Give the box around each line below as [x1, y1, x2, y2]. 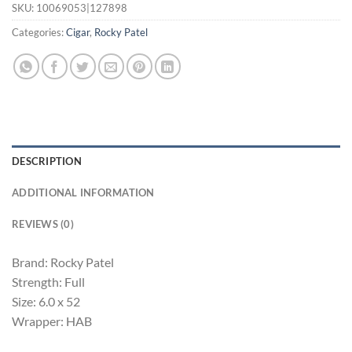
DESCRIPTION [12, 154, 82, 167]
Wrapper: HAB [12, 313, 92, 328]
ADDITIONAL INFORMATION [12, 185, 155, 199]
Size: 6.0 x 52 [12, 293, 80, 309]
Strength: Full [12, 273, 85, 289]
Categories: [12, 25, 66, 38]
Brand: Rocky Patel [12, 254, 114, 269]
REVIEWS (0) [12, 217, 74, 230]
